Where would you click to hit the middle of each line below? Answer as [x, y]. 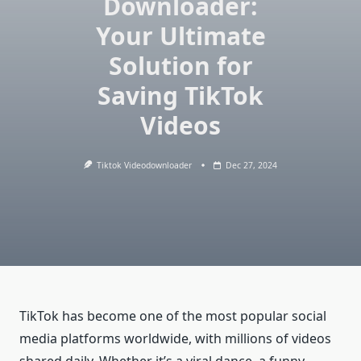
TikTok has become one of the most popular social [173, 316]
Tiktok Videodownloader [145, 165]
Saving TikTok [180, 95]
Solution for [180, 66]
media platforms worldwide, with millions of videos [175, 339]
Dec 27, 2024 [252, 165]
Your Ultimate [180, 36]
